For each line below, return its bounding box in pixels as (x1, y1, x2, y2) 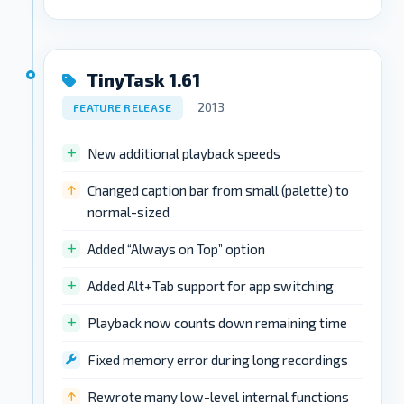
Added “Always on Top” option (87, 240, 265, 257)
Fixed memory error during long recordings (87, 351, 348, 368)
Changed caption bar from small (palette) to (87, 181, 349, 198)
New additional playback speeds (87, 144, 280, 161)
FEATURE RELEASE (73, 100, 172, 114)
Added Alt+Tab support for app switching (87, 277, 334, 294)
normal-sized (87, 203, 170, 220)
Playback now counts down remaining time (87, 314, 347, 331)
